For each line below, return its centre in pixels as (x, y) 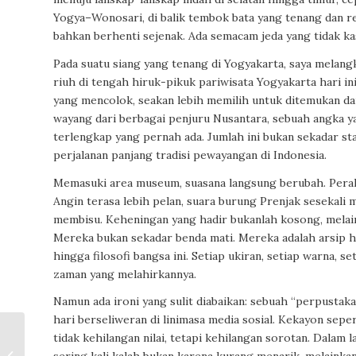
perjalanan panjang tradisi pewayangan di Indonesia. (190, 155)
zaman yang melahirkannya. (125, 274)
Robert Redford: (67, 333)
